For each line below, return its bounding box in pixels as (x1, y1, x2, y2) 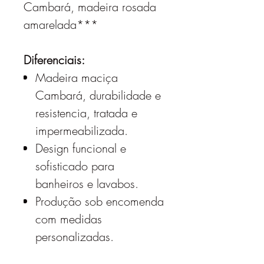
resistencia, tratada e (35, 105, 137, 121)
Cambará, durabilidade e (35, 87, 161, 103)
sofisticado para (35, 158, 114, 174)
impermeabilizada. (35, 123, 128, 138)
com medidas (35, 211, 102, 227)
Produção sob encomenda (35, 193, 164, 209)
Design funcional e (35, 140, 126, 156)
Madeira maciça (35, 70, 118, 85)
